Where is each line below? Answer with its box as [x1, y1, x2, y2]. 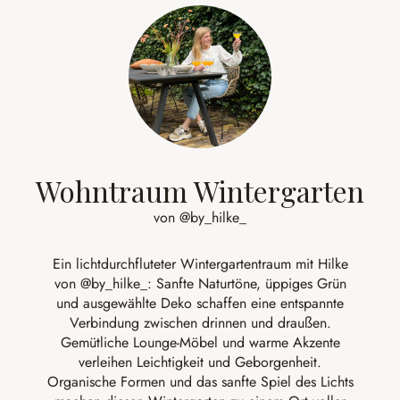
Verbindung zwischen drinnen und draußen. [69, 312, 331, 333]
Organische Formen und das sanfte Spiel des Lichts [46, 371, 354, 392]
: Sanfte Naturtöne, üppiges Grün [146, 273, 346, 294]
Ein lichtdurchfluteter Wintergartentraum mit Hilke [52, 254, 348, 274]
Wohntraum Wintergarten [36, 171, 364, 210]
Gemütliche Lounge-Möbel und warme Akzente [60, 332, 340, 353]
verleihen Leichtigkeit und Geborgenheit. [79, 352, 321, 372]
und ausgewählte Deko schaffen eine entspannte [56, 293, 344, 313]
